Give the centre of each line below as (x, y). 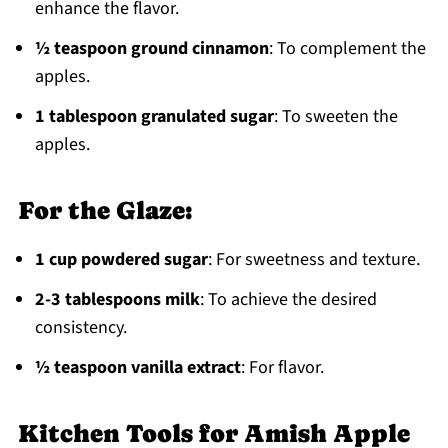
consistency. (80, 328)
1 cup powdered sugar (121, 260)
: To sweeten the (335, 117)
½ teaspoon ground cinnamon (151, 49)
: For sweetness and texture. (313, 260)
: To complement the (347, 49)
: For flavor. (282, 368)
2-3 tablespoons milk (117, 300)
